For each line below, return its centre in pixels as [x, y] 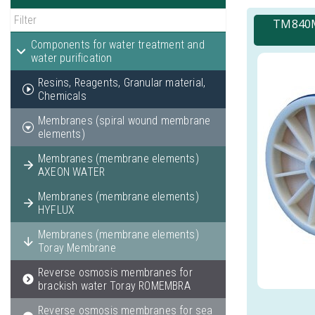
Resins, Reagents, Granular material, [122, 83]
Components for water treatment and [118, 45]
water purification [72, 58]
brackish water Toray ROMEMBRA [114, 286]
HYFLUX [57, 210]
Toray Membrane [77, 248]
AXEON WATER [72, 172]
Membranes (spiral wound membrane [124, 121]
